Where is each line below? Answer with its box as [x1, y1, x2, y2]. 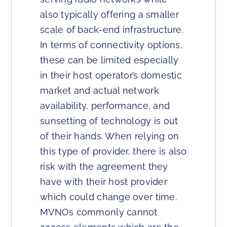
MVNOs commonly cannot [40, 207, 158, 217]
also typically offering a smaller [40, 9, 179, 20]
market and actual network [40, 85, 159, 96]
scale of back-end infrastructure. [40, 24, 183, 35]
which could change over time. [40, 192, 177, 202]
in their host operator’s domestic [40, 70, 182, 81]
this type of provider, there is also [40, 146, 187, 157]
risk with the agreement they [40, 161, 168, 172]
